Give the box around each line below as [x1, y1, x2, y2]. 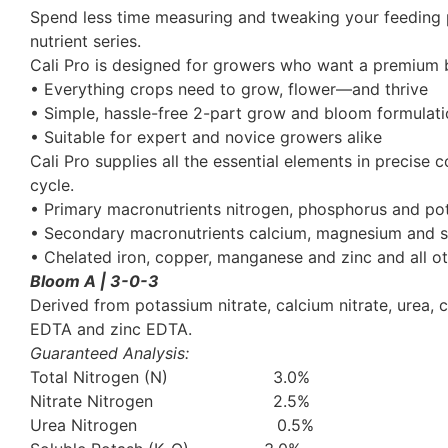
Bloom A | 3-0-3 [30, 271, 159, 292]
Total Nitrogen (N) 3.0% [30, 367, 310, 388]
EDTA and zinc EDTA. [30, 319, 192, 340]
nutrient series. [30, 31, 141, 52]
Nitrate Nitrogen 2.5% [30, 391, 310, 412]
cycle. [30, 175, 74, 196]
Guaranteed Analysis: [30, 343, 189, 364]
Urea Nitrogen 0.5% [30, 415, 314, 436]
